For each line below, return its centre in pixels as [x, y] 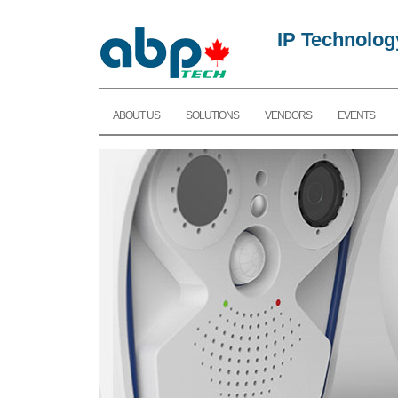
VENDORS [288, 116]
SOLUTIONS [212, 116]
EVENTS [356, 116]
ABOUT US [136, 116]
